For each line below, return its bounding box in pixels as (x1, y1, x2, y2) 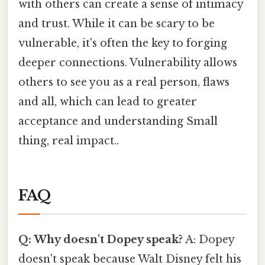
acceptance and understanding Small (18, 115, 218, 128)
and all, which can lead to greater (18, 95, 197, 109)
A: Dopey (183, 233, 234, 247)
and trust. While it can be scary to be (18, 17, 215, 31)
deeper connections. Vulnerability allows (18, 56, 237, 70)
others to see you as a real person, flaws (18, 76, 230, 89)
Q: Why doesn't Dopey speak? (18, 233, 183, 247)
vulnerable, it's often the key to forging (18, 37, 227, 50)
